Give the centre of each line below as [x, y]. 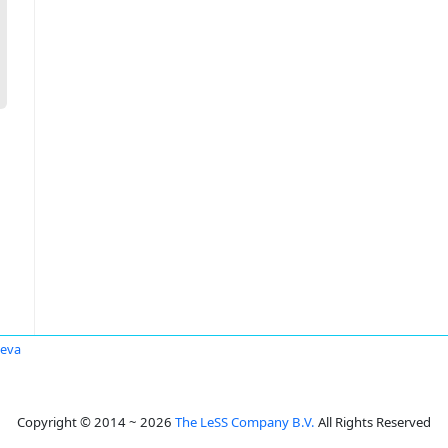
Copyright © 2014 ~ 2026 [96, 422]
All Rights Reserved [373, 422]
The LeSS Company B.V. [245, 422]
